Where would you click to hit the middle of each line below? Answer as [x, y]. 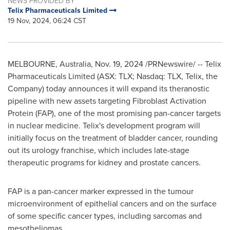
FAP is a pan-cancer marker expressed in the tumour [101, 191]
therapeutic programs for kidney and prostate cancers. [104, 162]
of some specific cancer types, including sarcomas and [105, 216]
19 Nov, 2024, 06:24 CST [47, 21]
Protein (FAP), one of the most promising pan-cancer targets [114, 113]
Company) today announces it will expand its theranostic [109, 89]
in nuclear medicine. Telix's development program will [104, 126]
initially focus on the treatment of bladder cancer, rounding [113, 138]
